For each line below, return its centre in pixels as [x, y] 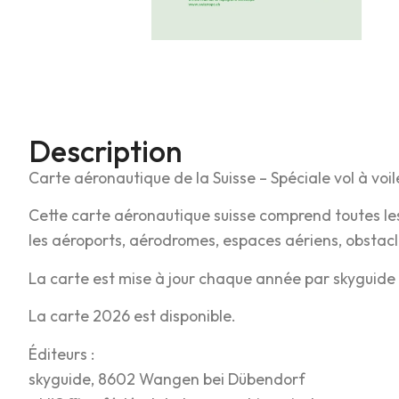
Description [106, 151]
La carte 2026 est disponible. [132, 316]
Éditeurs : [61, 354]
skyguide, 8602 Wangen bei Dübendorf [167, 379]
